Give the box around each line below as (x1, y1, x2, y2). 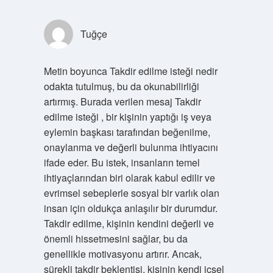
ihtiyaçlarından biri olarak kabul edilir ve (43, 171, 215, 185)
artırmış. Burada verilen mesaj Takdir (43, 94, 201, 108)
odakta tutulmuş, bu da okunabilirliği (43, 79, 199, 93)
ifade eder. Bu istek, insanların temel (43, 155, 200, 169)
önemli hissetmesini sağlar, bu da (43, 232, 188, 246)
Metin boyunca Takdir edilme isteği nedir (43, 64, 218, 78)
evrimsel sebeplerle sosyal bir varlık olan (43, 186, 219, 200)
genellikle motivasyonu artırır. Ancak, (43, 247, 202, 261)
